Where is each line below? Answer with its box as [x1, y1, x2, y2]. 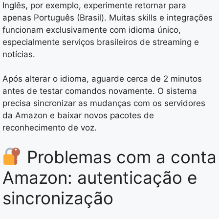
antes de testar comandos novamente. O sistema [2, 86, 197, 96]
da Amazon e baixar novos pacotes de [2, 110, 154, 121]
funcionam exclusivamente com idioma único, [2, 24, 181, 35]
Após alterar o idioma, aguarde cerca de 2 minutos [2, 74, 202, 84]
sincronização [2, 187, 113, 208]
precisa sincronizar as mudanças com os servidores [2, 98, 205, 109]
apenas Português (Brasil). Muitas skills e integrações [2, 12, 213, 22]
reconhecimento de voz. [2, 123, 97, 133]
